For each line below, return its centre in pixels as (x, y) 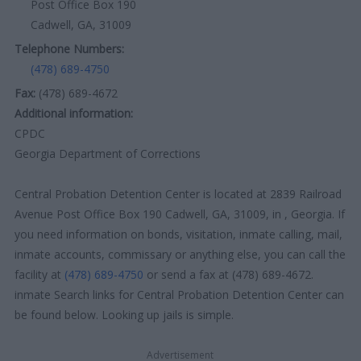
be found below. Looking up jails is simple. (124, 314)
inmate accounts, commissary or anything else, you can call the (180, 254)
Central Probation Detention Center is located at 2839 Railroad (178, 193)
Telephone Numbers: (70, 48)
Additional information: (74, 113)
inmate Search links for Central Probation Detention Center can (180, 294)
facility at (40, 274)
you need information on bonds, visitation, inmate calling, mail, (179, 234)
